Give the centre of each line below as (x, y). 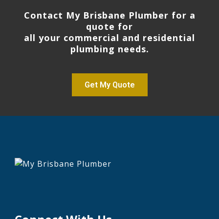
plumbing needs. (109, 49)
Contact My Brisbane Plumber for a (109, 15)
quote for (109, 26)
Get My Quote (109, 85)
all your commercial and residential (109, 37)
